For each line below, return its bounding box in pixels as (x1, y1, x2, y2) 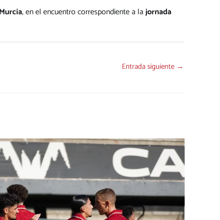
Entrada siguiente (122, 60, 176, 73)
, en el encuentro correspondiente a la (22, 5, 145, 19)
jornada (145, 5, 171, 19)
